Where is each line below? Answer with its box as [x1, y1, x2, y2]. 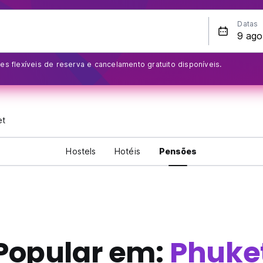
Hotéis [114, 146, 140, 157]
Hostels [66, 146, 96, 157]
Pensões [159, 146, 197, 157]
